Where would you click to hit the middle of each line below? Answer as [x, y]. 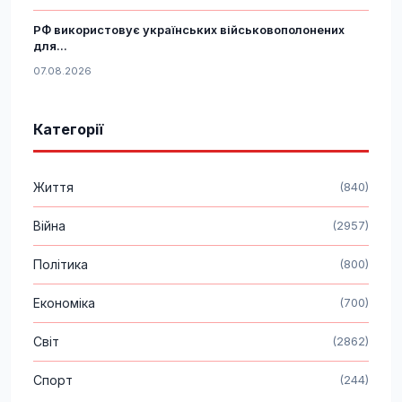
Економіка [64, 303]
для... [50, 46]
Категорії [68, 130]
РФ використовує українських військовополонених [189, 30]
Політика [61, 265]
